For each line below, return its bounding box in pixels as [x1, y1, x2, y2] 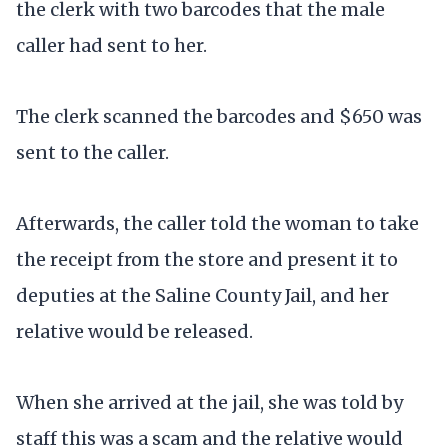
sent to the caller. [16, 140, 169, 164]
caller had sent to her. [16, 33, 207, 57]
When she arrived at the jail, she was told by [16, 391, 403, 415]
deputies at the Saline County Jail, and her [16, 283, 389, 307]
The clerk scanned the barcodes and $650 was [16, 104, 422, 128]
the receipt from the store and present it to [16, 247, 398, 271]
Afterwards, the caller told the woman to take [16, 211, 419, 235]
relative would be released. [16, 319, 253, 343]
